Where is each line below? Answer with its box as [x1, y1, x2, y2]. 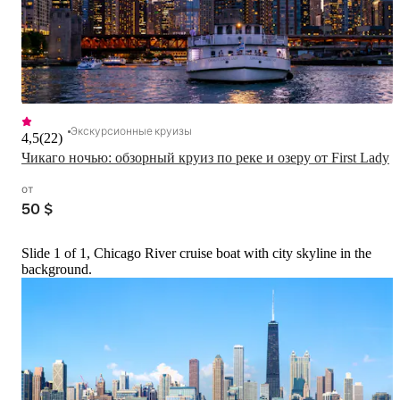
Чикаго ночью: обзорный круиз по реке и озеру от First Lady [21, 150, 389, 166]
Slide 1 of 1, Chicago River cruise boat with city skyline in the [21, 246, 371, 262]
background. [21, 262, 92, 278]
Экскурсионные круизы [71, 122, 192, 139]
